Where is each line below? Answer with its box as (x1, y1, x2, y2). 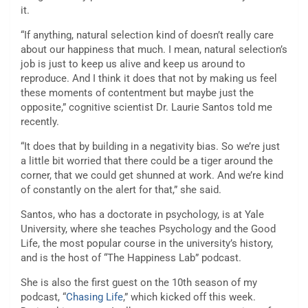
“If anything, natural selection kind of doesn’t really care (21, 29, 274, 42)
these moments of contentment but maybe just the (21, 87, 254, 100)
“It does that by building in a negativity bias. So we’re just (21, 140, 280, 153)
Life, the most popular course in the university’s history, (21, 237, 273, 250)
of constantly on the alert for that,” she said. (21, 184, 221, 197)
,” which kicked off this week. (123, 291, 256, 304)
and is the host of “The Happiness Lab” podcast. (21, 252, 241, 265)
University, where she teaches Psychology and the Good (21, 223, 276, 236)
